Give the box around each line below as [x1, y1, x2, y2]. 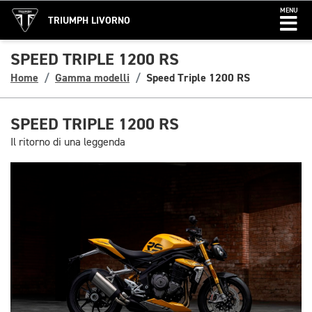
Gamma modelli [55, 71, 130, 85]
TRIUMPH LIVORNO [48, 15, 130, 26]
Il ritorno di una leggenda [10, 137, 125, 148]
